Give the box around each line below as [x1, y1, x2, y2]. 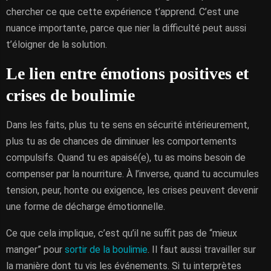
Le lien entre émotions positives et [6, 64, 249, 83]
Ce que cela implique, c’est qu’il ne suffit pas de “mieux [6, 227, 237, 239]
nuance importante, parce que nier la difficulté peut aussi [6, 22, 246, 34]
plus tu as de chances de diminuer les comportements [6, 135, 237, 147]
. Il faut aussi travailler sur [148, 244, 256, 255]
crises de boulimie [6, 86, 135, 105]
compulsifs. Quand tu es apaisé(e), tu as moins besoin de [6, 152, 246, 163]
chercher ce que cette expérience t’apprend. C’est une [6, 6, 239, 18]
